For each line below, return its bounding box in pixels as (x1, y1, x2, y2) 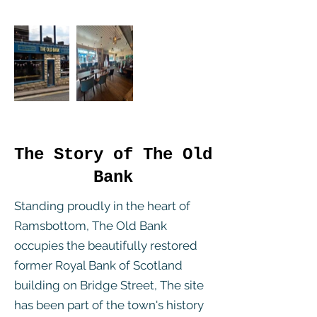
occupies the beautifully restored (14, 238, 197, 253)
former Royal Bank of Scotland (14, 258, 183, 272)
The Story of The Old (14, 145, 212, 164)
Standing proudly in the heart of (14, 199, 190, 213)
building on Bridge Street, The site (14, 278, 204, 292)
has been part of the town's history (14, 298, 204, 312)
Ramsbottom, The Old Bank (14, 219, 167, 233)
